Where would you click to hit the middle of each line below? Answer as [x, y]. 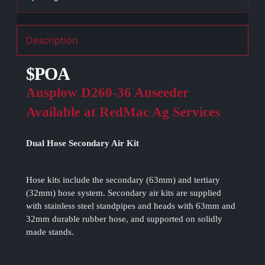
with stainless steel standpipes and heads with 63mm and [131, 206]
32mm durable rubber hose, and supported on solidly [125, 219]
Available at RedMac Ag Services [123, 112]
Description [52, 41]
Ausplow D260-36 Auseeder [108, 93]
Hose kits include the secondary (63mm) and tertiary [123, 180]
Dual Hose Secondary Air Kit [83, 143]
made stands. [50, 232]
